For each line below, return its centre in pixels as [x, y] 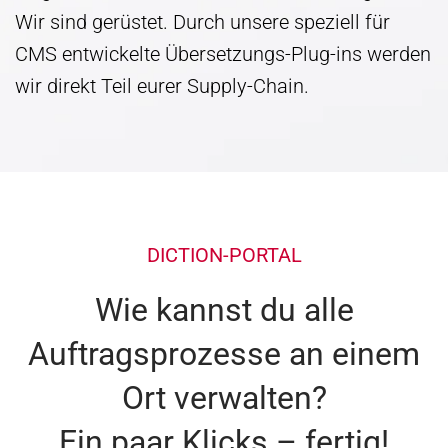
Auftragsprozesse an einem [224, 353]
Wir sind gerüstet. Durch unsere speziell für [202, 21]
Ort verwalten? [224, 397]
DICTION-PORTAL [224, 254]
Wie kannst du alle [224, 309]
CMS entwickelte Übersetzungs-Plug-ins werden [223, 53]
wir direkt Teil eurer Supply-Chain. [162, 85]
